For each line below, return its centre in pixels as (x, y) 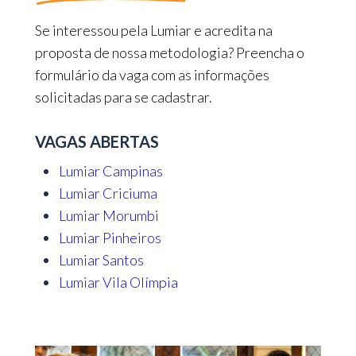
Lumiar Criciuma (108, 193)
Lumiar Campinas (110, 170)
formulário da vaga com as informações (152, 74)
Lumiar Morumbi (108, 215)
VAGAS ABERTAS (97, 141)
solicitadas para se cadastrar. (123, 97)
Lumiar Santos (101, 259)
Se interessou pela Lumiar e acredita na (153, 30)
